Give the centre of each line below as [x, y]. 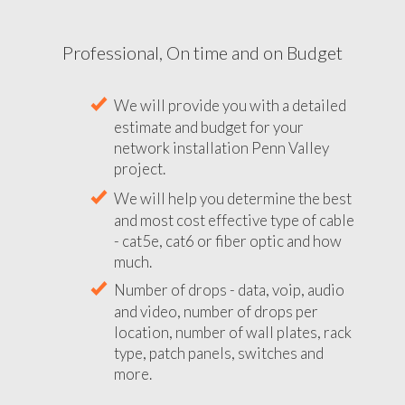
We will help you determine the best [233, 198]
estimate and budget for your [209, 127]
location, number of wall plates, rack [233, 332]
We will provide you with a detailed [230, 105]
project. [140, 168]
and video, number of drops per [216, 311]
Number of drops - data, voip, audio [229, 289]
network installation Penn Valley [221, 147]
